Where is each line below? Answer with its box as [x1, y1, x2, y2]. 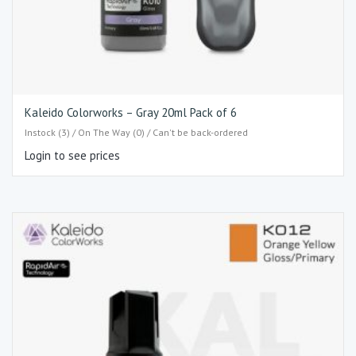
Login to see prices [25, 147, 120, 163]
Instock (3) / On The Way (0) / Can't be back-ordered [25, 126, 248, 138]
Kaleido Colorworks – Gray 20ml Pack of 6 [25, 105, 237, 121]
